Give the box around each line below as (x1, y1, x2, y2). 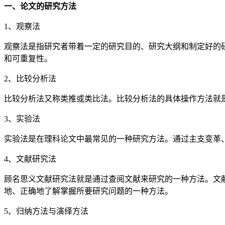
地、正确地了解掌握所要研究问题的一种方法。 (4, 186, 173, 195)
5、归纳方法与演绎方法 (4, 206, 88, 215)
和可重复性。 (4, 54, 52, 63)
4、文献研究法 (4, 154, 56, 163)
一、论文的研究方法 (4, 2, 76, 11)
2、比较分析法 (4, 74, 56, 83)
